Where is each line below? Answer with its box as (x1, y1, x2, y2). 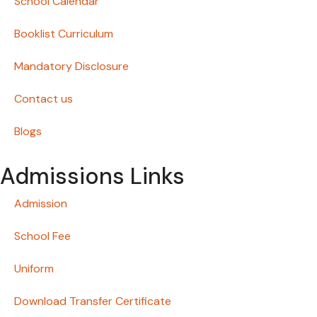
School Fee (14, 229, 71, 244)
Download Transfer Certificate (14, 294, 171, 309)
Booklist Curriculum (14, 26, 113, 42)
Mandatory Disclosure (14, 59, 129, 74)
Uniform (14, 261, 54, 277)
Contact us (14, 91, 73, 107)
